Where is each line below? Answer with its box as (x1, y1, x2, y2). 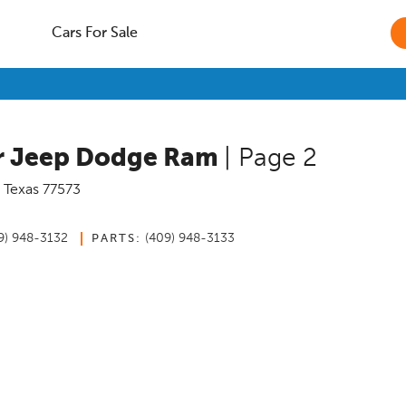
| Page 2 (224, 146, 317, 171)
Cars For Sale (51, 26, 138, 41)
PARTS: (92, 233, 141, 245)
